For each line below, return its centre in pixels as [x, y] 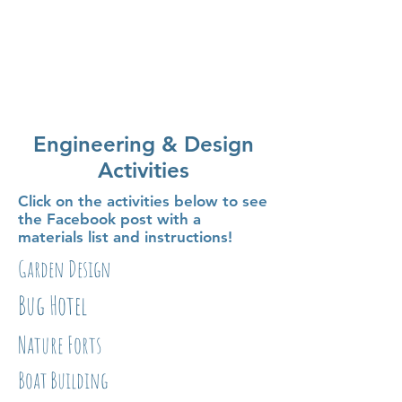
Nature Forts [60, 345]
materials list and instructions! [125, 237]
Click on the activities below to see [143, 201]
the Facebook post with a [109, 219]
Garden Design [65, 269]
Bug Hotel [52, 306]
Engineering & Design [144, 144]
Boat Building [63, 380]
